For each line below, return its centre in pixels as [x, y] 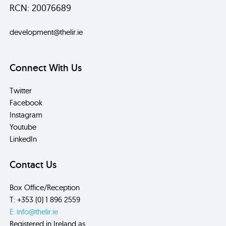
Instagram [26, 115]
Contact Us [33, 164]
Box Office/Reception [45, 187]
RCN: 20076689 [41, 8]
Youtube [23, 127]
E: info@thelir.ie [34, 211]
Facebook [26, 102]
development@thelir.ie [46, 32]
